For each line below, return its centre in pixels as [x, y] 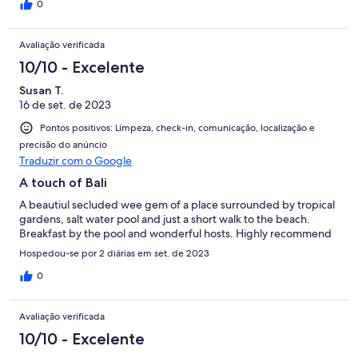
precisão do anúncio [63, 145]
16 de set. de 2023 [65, 104]
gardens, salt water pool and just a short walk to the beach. [165, 219]
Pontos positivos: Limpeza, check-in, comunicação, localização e [177, 127]
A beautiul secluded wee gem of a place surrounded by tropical [177, 205]
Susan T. [41, 90]
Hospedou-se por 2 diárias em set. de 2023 [114, 254]
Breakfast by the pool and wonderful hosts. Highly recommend [175, 234]
